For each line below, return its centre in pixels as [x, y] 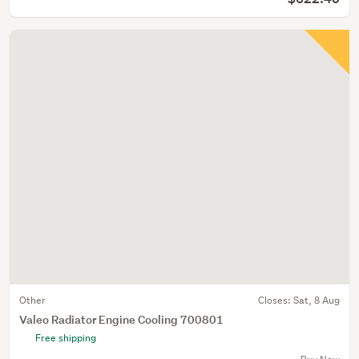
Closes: [276, 300]
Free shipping [66, 338]
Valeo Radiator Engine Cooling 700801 [121, 319]
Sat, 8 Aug [317, 300]
